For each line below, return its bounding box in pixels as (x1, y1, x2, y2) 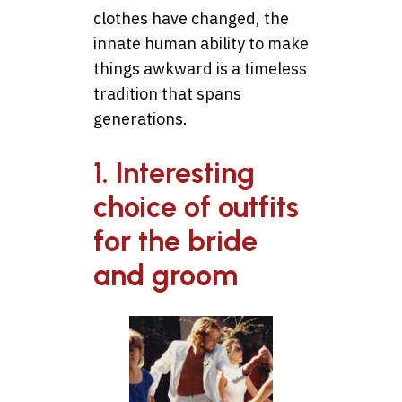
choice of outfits (93, 189, 299, 224)
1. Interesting (93, 155, 255, 190)
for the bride (93, 223, 258, 258)
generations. (93, 109, 188, 130)
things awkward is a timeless (93, 58, 307, 80)
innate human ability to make (93, 33, 309, 55)
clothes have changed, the (93, 8, 289, 30)
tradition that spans (93, 83, 241, 105)
